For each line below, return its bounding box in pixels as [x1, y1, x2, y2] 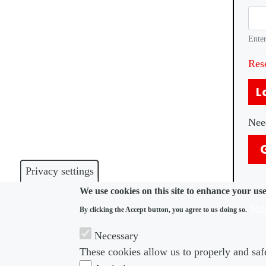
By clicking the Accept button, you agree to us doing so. [80, 205, 248, 214]
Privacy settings [25, 165, 94, 177]
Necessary [94, 230, 139, 242]
